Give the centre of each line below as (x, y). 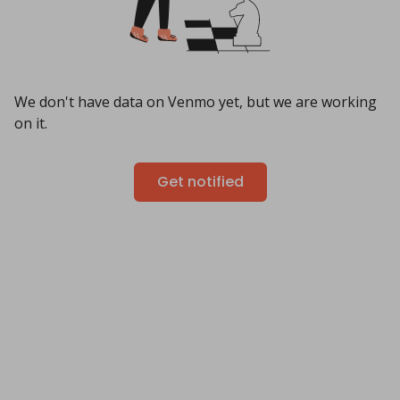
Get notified (200, 182)
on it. (31, 123)
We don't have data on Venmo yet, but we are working (196, 102)
